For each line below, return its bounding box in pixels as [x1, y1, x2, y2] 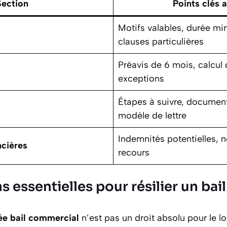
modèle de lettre [118, 109, 186, 121]
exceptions [118, 72, 164, 84]
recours [118, 146, 149, 158]
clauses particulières [118, 35, 204, 47]
